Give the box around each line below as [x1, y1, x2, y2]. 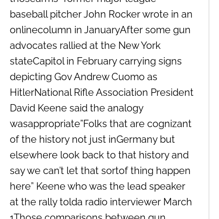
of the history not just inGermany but [10, 133, 175, 145]
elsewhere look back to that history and [10, 149, 189, 161]
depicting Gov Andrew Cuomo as [10, 70, 157, 83]
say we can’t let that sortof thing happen [10, 164, 191, 176]
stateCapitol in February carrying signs [10, 55, 182, 67]
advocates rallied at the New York [10, 39, 161, 51]
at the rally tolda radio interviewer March [10, 196, 192, 208]
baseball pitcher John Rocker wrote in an [10, 8, 193, 20]
